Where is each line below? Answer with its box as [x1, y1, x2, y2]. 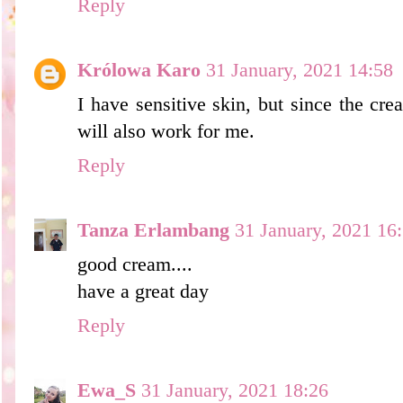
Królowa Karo [77, 58, 201, 81]
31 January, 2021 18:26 [141, 379, 328, 401]
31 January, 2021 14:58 [206, 58, 393, 81]
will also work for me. [77, 120, 255, 142]
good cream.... [77, 253, 193, 275]
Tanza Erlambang [77, 219, 229, 241]
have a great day [77, 280, 209, 302]
